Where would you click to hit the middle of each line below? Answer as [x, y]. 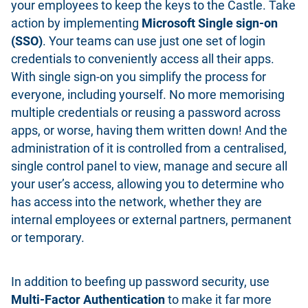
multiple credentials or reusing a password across [146, 112]
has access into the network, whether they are [136, 202]
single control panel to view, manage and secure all [149, 166]
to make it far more [218, 299]
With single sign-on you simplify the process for [139, 77]
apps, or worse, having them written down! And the [149, 130]
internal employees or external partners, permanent [151, 220]
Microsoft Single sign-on [210, 23]
